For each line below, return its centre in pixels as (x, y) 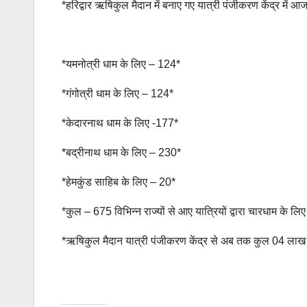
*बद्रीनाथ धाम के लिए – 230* (121, 152)
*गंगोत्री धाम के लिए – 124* (118, 93)
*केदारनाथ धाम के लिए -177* (120, 123)
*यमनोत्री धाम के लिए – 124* (121, 64)
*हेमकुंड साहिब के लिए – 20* (119, 182)
